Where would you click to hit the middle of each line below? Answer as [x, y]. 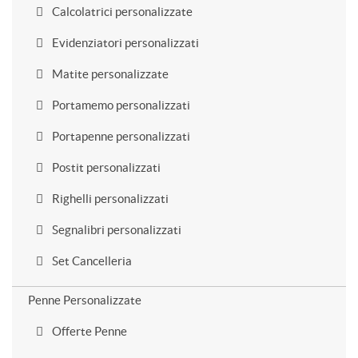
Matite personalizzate [109, 74]
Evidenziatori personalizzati [124, 43]
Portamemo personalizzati [120, 105]
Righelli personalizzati [109, 199]
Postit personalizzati [105, 167]
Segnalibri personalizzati [115, 230]
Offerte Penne [88, 331]
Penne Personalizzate [85, 300]
